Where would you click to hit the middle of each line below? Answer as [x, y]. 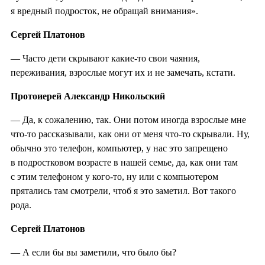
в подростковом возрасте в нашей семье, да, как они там [124, 162]
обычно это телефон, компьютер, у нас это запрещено [119, 148]
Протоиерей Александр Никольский [88, 96]
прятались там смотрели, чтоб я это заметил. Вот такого [123, 190]
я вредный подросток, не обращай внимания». [104, 11]
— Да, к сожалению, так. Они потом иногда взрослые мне [128, 119]
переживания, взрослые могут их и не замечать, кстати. [123, 72]
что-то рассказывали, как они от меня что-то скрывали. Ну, [130, 134]
